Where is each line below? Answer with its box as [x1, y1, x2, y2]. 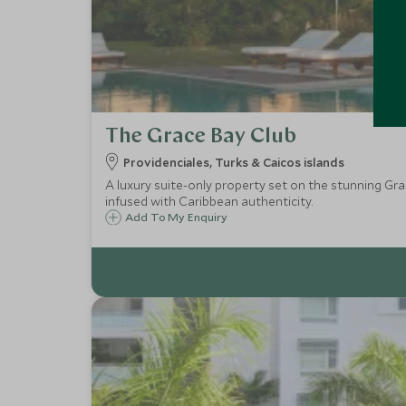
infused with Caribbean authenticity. [104, 193, 313, 209]
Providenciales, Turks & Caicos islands [122, 154, 344, 170]
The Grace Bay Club [104, 126, 296, 148]
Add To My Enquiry [124, 209, 227, 224]
